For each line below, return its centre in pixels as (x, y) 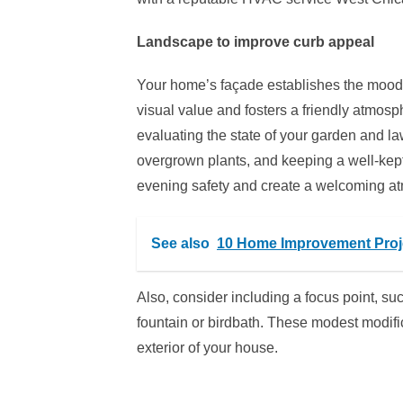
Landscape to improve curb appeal (255, 42)
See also (180, 243)
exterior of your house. (207, 348)
